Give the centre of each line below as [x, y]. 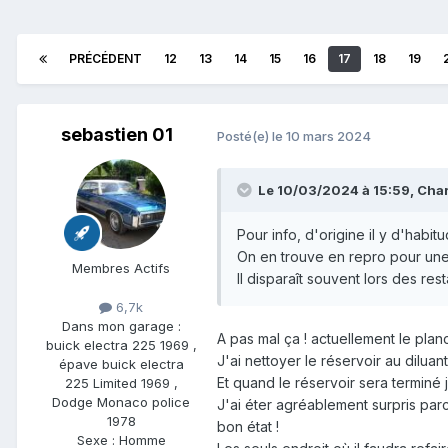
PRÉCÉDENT [105, 59]
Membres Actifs [121, 268]
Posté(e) [244, 135]
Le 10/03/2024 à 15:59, [337, 190]
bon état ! [250, 427]
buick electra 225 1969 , [121, 345]
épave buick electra [121, 364]
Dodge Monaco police [121, 402]
